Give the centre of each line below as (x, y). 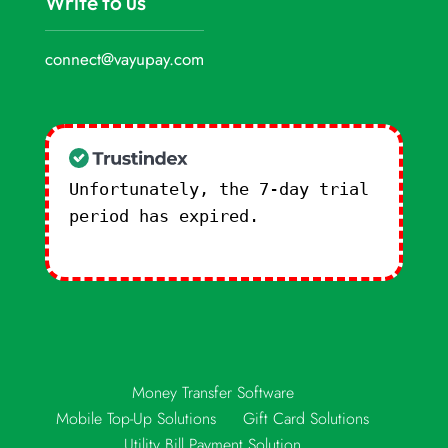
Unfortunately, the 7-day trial (218, 189)
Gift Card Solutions (306, 419)
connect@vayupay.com (124, 59)
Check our (313, 216)
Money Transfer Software (212, 393)
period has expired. (168, 216)
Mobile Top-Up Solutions (136, 419)
